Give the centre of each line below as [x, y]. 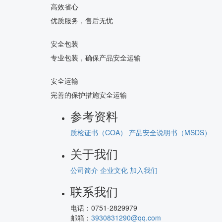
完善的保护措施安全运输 [89, 95]
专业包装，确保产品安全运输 [96, 57]
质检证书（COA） [99, 132]
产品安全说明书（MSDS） [170, 132]
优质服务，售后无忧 [82, 20]
